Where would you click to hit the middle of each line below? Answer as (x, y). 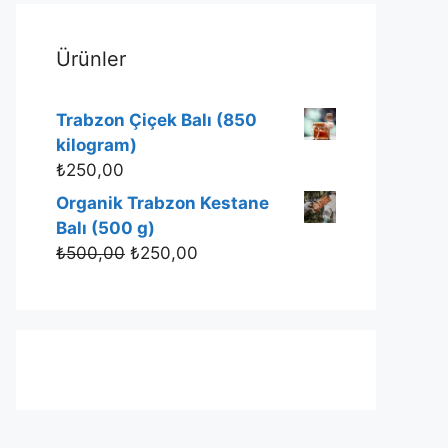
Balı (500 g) (105, 227)
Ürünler (91, 58)
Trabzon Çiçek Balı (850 (156, 119)
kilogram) (96, 144)
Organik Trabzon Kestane (162, 202)
